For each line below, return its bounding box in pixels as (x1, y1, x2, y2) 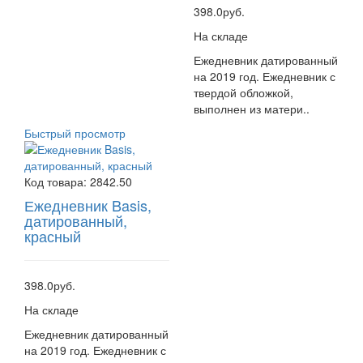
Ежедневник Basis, (24, 194, 152, 216)
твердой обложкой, (194, 83, 293, 100)
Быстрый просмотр (24, 124, 126, 141)
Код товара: (24, 173, 90, 190)
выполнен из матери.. (194, 100, 310, 117)
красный (24, 224, 81, 246)
